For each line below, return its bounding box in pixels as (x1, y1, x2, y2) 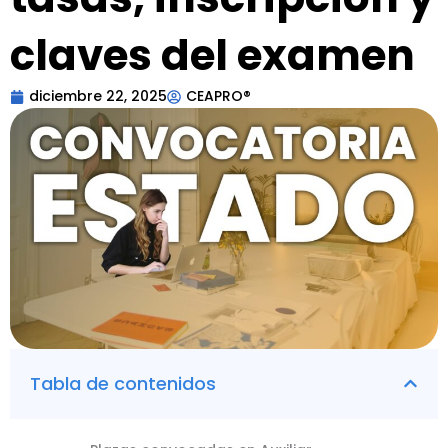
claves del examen (10, 26, 415, 85)
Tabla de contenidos (30, 370, 216, 396)
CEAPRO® (186, 86, 251, 106)
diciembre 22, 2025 (29, 86, 167, 106)
